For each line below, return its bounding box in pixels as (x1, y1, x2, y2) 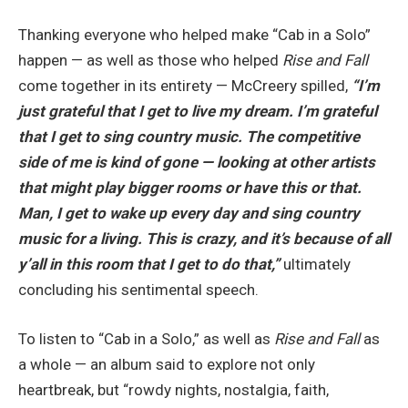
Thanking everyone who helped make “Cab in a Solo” (18, 25, 371, 45)
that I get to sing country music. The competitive (18, 127, 360, 147)
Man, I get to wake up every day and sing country (18, 204, 360, 223)
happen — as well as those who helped (18, 51, 282, 70)
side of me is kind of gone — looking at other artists (18, 153, 375, 172)
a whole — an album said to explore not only (18, 355, 315, 374)
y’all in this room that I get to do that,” (18, 255, 283, 274)
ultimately (283, 255, 351, 274)
